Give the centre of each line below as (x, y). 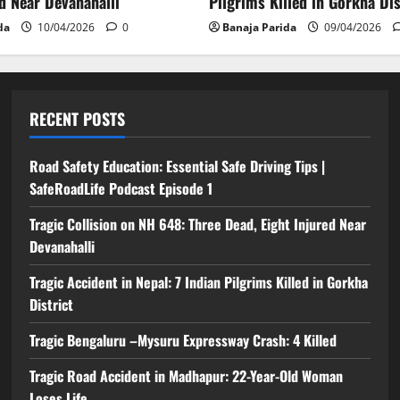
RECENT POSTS (78, 118)
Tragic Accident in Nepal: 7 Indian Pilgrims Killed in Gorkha (199, 282)
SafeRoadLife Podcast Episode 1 (121, 188)
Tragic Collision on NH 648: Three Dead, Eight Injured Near (198, 224)
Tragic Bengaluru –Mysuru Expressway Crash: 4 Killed (183, 340)
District (52, 304)
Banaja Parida (259, 27)
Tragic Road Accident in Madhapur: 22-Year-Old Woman (187, 375)
